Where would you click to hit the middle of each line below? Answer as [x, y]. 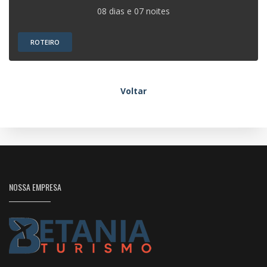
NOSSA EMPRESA [35, 187]
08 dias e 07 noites [133, 11]
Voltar [133, 91]
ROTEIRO [45, 42]
